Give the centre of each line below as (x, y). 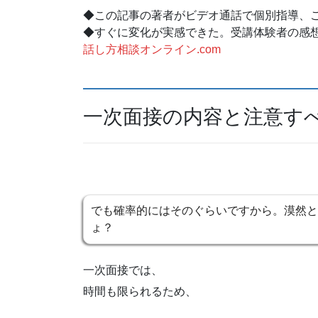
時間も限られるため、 (140, 291)
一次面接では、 (123, 270)
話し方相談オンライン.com (152, 49)
